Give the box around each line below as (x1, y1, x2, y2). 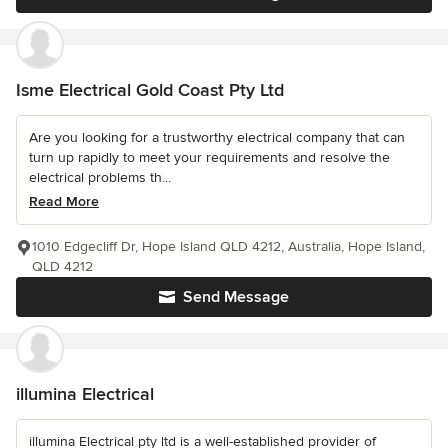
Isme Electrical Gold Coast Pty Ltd (16, 78, 284, 101)
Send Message (183, 286, 289, 307)
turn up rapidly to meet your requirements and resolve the (29, 148, 390, 166)
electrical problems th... (29, 168, 171, 186)
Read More (29, 192, 99, 210)
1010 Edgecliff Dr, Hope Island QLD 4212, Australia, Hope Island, (32, 237, 425, 255)
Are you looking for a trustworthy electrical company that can (29, 128, 405, 146)
